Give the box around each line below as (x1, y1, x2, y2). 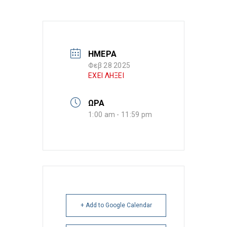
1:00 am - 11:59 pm (88, 110, 153, 119)
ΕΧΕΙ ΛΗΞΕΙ (88, 71, 124, 80)
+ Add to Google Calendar (80, 202, 152, 209)
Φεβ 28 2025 (88, 61, 131, 69)
